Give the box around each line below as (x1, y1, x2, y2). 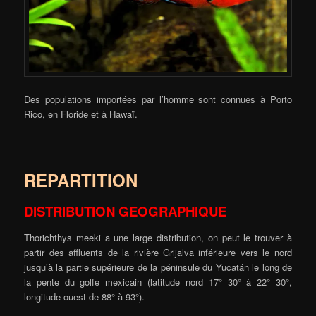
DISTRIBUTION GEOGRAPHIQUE (24, 202, 227, 221)
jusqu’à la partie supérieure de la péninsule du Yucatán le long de (24, 260, 292, 274)
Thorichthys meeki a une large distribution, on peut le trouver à (24, 230, 292, 244)
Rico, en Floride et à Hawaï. (24, 107, 138, 121)
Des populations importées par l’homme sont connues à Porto (24, 92, 292, 107)
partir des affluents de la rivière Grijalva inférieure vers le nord (24, 245, 292, 259)
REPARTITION (24, 167, 138, 192)
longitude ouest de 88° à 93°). (24, 289, 145, 303)
